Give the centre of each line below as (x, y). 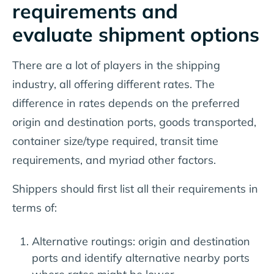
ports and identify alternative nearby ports (141, 257)
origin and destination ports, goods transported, (134, 122)
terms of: (35, 207)
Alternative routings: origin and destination (141, 241)
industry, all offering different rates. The (113, 84)
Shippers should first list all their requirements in (135, 188)
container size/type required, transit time (115, 141)
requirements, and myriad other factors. (114, 160)
